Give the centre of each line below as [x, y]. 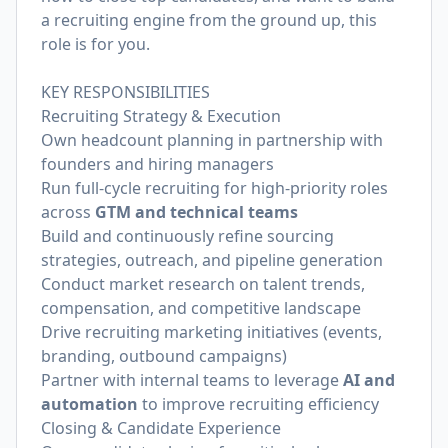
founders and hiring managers [157, 164]
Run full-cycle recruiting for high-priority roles [214, 188]
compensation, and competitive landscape [201, 308]
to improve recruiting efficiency [258, 404]
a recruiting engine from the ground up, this [209, 20]
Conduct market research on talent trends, [203, 284]
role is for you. [95, 44]
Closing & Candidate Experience [161, 428]
